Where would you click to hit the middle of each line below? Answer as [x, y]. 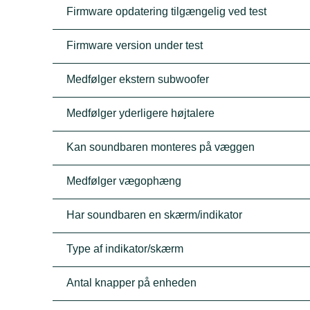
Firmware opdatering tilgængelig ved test [167, 11]
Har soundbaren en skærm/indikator [155, 215]
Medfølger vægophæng [124, 181]
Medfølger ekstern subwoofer [138, 79]
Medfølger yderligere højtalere [141, 113]
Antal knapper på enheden [132, 283]
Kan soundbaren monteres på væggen [161, 147]
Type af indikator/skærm [125, 249]
